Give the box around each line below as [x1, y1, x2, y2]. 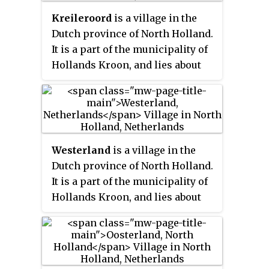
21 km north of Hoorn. [52, 74, 157, 86]
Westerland [52, 144, 110, 156]
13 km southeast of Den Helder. [52, 206, 201, 219]
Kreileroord [52, 11, 112, 24]
